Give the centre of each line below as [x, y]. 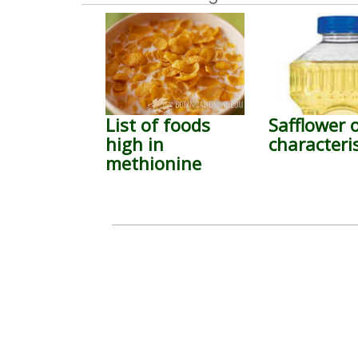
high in [135, 144]
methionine [153, 163]
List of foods [158, 125]
